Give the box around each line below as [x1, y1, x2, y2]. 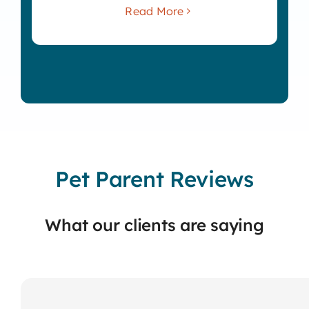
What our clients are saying [45, 214, 264, 235]
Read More [125, 3, 184, 18]
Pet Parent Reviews [55, 165, 254, 192]
